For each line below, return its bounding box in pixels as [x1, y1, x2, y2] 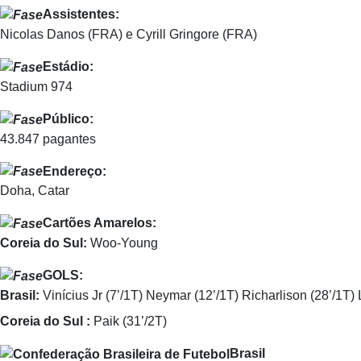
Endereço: [43, 164, 106, 178]
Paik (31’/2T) [90, 313, 167, 328]
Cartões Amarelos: [43, 216, 156, 230]
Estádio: [43, 60, 93, 74]
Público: [43, 111, 93, 126]
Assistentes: [43, 7, 119, 22]
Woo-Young [87, 236, 158, 251]
